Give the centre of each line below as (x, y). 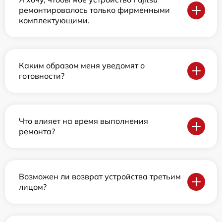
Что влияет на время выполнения (83, 121)
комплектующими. (54, 20)
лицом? (33, 187)
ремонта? (37, 131)
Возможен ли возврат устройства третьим (100, 176)
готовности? (42, 76)
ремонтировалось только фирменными (94, 10)
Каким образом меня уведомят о (82, 65)
